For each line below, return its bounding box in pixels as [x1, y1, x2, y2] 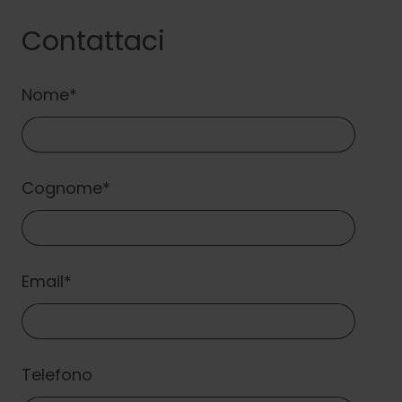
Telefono [22, 363, 92, 386]
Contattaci [22, 22, 165, 60]
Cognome [22, 177, 102, 199]
